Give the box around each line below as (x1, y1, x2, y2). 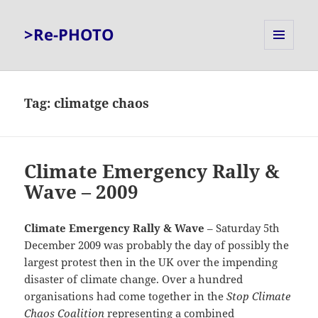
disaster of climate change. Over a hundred (24, 272, 243, 287)
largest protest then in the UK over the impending (24, 255, 278, 270)
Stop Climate (226, 289, 291, 304)
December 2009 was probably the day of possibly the (24, 238, 290, 253)
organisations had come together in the (24, 289, 227, 304)
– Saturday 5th (204, 221, 280, 236)
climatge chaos (54, 94, 150, 112)
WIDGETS (264, 73, 305, 86)
